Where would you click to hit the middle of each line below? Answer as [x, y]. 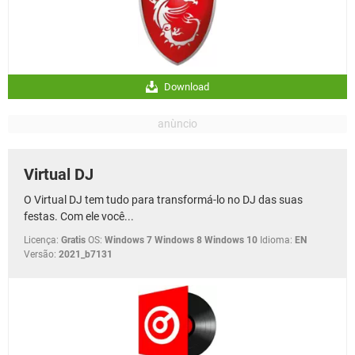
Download [185, 86]
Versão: [40, 254]
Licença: [41, 240]
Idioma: [276, 240]
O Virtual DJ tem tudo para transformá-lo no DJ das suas [163, 199]
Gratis [73, 240]
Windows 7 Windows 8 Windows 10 [181, 240]
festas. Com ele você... [79, 216]
